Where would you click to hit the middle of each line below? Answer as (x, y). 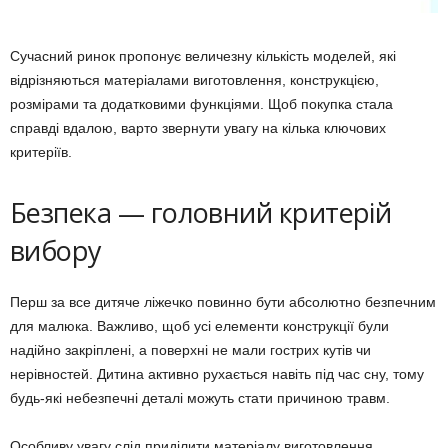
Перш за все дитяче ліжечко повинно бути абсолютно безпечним (223, 301)
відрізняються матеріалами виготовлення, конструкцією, (194, 79)
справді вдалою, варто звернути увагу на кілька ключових (198, 127)
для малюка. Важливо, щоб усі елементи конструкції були (199, 325)
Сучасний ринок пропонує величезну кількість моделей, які (203, 55)
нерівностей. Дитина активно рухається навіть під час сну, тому (217, 373)
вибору (56, 250)
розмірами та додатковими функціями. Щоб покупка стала (201, 103)
